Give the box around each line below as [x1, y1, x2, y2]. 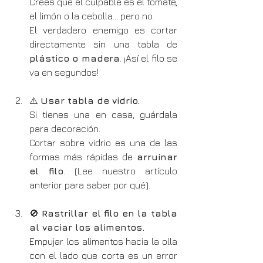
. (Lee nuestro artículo [63, 165, 177, 176]
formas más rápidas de [29, 151, 137, 162]
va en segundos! [29, 66, 99, 77]
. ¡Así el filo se [119, 52, 178, 63]
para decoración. [29, 123, 100, 134]
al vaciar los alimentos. [29, 221, 144, 232]
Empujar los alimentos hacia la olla [29, 235, 177, 247]
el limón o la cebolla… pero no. [29, 10, 154, 21]
